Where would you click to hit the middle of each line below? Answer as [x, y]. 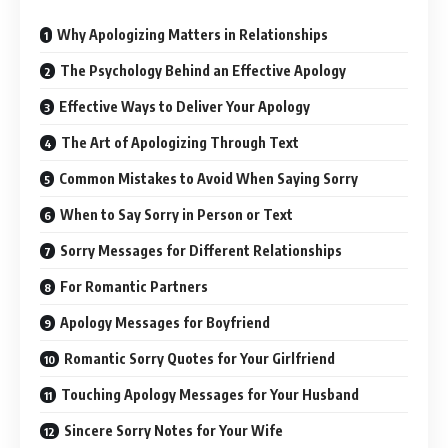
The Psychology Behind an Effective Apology [203, 70]
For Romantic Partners [134, 286]
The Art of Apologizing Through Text [180, 142]
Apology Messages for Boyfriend [165, 322]
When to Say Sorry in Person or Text [176, 214]
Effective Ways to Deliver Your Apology [184, 106]
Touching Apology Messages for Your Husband [210, 394]
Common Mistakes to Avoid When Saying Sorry [208, 178]
